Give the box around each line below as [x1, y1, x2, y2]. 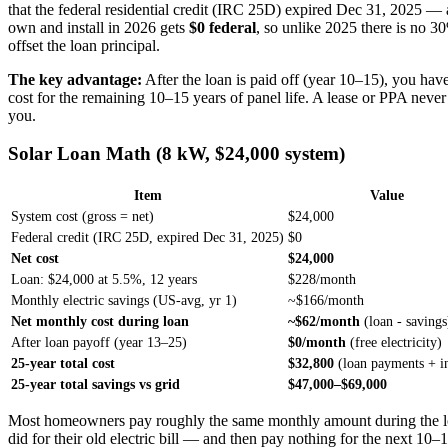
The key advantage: [8, 70, 142, 88]
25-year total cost [11, 355, 115, 372]
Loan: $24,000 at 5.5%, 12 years [11, 271, 197, 288]
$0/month [288, 334, 346, 351]
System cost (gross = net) [11, 208, 154, 225]
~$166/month [288, 292, 364, 309]
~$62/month [288, 313, 360, 330]
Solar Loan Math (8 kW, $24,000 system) [8, 143, 345, 165]
